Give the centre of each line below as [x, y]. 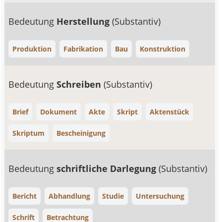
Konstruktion [163, 49]
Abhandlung [70, 196]
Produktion [32, 49]
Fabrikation [83, 49]
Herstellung [84, 21]
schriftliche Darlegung [108, 168]
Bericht [25, 196]
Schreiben [80, 84]
